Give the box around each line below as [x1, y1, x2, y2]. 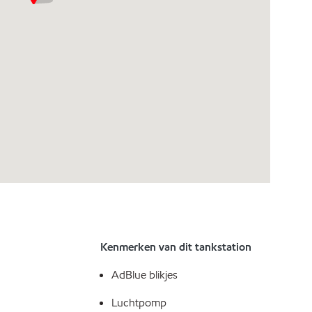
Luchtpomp [111, 295, 166, 310]
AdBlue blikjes [111, 267, 178, 282]
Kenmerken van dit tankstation [100, 240, 251, 254]
